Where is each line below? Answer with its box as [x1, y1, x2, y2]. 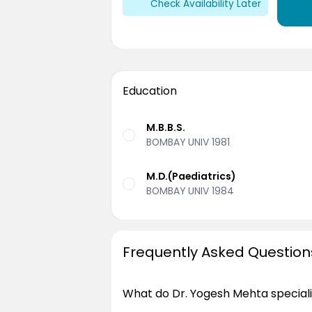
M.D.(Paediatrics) [146, 169, 235, 183]
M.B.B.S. [146, 120, 185, 135]
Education [123, 83, 177, 100]
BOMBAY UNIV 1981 [146, 135, 230, 150]
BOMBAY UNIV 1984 [146, 183, 234, 198]
